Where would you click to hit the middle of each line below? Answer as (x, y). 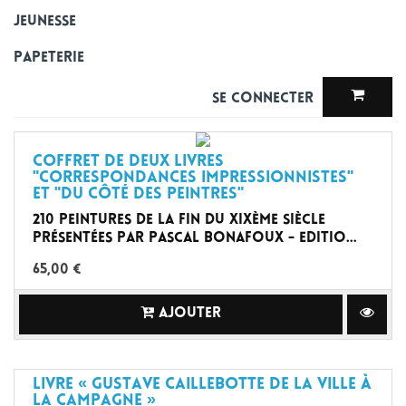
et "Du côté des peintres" (138, 194)
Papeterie (49, 58)
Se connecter (265, 99)
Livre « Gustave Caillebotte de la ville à (202, 385)
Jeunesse (45, 22)
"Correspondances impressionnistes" (193, 178)
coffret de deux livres (128, 162)
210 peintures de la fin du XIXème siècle (179, 220)
